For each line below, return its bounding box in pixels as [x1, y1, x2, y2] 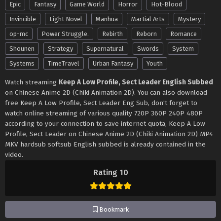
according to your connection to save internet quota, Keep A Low [5, 119, 205, 128]
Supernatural [86, 44, 124, 52]
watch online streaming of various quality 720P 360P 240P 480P [5, 109, 203, 117]
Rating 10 [93, 167, 128, 177]
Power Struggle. [41, 30, 89, 37]
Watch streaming [5, 77, 59, 86]
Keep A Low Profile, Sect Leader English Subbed [59, 77, 213, 86]
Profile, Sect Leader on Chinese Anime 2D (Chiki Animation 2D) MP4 [5, 129, 213, 138]
